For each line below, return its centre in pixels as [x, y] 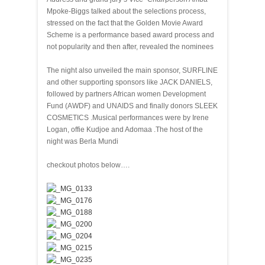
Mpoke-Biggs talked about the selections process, [126, 11]
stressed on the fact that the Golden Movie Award [125, 23]
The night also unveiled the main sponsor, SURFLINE [132, 70]
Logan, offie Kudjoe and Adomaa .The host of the [125, 130]
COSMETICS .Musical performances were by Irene [128, 118]
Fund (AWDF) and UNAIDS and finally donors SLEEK [132, 106]
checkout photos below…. [88, 165]
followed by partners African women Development [126, 94]
